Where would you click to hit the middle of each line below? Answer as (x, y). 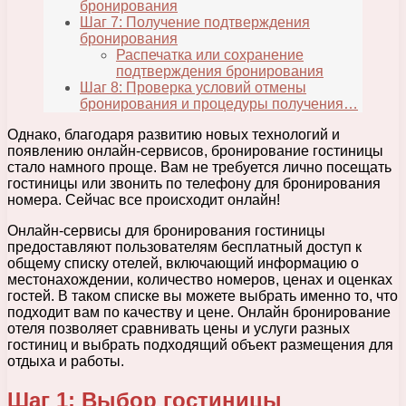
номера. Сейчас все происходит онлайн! (144, 200)
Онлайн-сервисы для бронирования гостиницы (166, 231)
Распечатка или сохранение (210, 55)
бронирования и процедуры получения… (219, 104)
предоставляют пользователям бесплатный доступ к (184, 247)
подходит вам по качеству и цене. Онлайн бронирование (199, 313)
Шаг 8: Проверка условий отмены (193, 88)
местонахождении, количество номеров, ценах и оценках (200, 280)
